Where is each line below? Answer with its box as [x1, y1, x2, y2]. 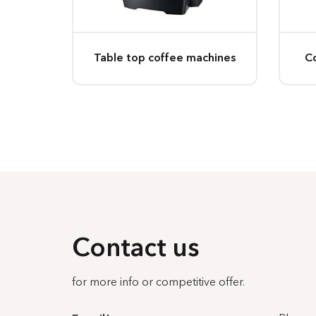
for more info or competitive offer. [72, 277, 245, 288]
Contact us [72, 237, 200, 262]
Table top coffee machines [93, 52, 236, 64]
